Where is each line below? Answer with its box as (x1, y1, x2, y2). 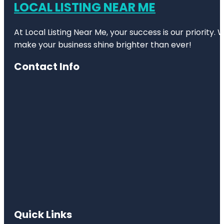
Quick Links (14, 207, 72, 221)
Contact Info (14, 59, 79, 73)
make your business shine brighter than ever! (14, 38, 191, 50)
